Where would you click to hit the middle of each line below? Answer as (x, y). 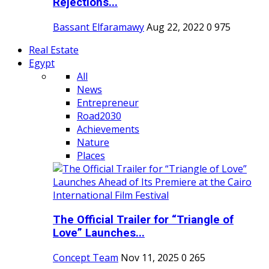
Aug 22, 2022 (175, 27)
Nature (93, 143)
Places (91, 156)
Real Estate (54, 50)
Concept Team (86, 257)
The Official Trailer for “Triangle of (143, 219)
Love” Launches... (99, 233)
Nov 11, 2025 (150, 257)
